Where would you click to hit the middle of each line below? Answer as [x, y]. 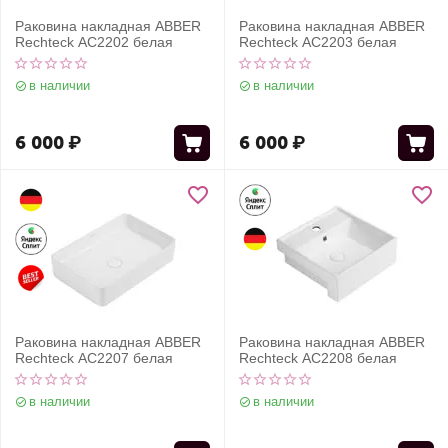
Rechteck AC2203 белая [318, 42]
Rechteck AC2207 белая [94, 358]
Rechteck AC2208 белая [318, 358]
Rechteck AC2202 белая [94, 42]
